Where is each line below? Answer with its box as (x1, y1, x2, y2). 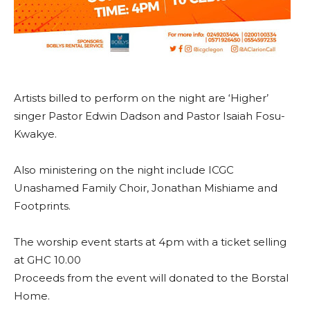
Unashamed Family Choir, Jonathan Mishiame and (14, 181, 277, 194)
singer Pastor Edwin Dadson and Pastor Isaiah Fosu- (14, 109, 285, 122)
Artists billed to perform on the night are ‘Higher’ (14, 91, 268, 104)
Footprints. (14, 199, 71, 212)
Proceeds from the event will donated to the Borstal (14, 271, 289, 284)
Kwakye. (14, 127, 57, 140)
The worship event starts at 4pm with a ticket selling (14, 235, 286, 248)
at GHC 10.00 (14, 253, 81, 266)
